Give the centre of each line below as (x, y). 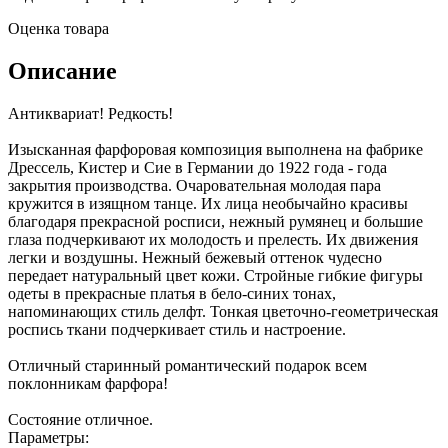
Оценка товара (58, 28)
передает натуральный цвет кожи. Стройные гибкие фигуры (215, 275)
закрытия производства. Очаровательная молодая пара (194, 185)
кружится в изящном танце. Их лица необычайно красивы (208, 203)
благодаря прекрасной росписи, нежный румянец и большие (215, 221)
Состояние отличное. (80, 419)
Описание (62, 70)
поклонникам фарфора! (88, 383)
